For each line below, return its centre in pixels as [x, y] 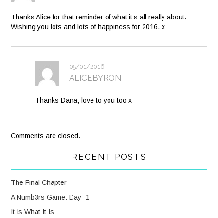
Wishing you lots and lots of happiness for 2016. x [88, 27]
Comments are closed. [46, 136]
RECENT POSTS [109, 156]
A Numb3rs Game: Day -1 [50, 197]
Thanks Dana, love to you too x [84, 100]
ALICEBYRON [95, 78]
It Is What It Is [33, 211]
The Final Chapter [39, 182]
